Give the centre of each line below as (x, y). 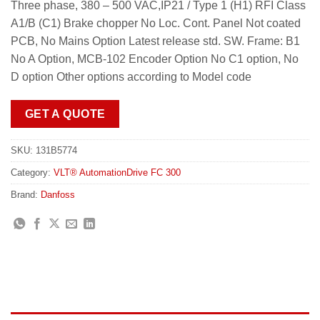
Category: (32, 172)
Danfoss (58, 194)
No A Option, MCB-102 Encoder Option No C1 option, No (155, 59)
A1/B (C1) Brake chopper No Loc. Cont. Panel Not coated (156, 23)
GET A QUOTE (65, 114)
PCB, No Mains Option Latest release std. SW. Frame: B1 (155, 41)
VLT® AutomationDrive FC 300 (117, 172)
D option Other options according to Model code (131, 76)
